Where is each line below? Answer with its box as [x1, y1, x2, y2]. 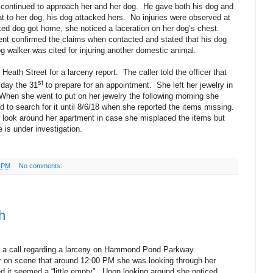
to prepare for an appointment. [43, 80, 152, 90]
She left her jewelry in [157, 80, 233, 90]
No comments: [18, 162, 64, 170]
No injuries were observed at [130, 12, 230, 22]
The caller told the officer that [123, 67, 227, 77]
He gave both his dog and [143, 1, 233, 11]
